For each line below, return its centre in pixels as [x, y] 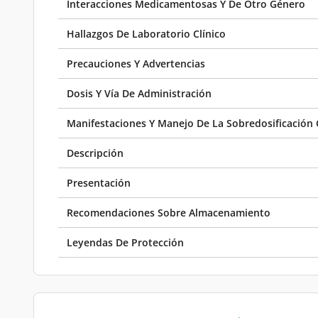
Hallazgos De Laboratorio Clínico [146, 34]
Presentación [99, 183]
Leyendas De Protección [125, 242]
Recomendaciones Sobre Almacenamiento [169, 213]
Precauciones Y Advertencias [136, 64]
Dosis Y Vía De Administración [139, 93]
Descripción [95, 153]
